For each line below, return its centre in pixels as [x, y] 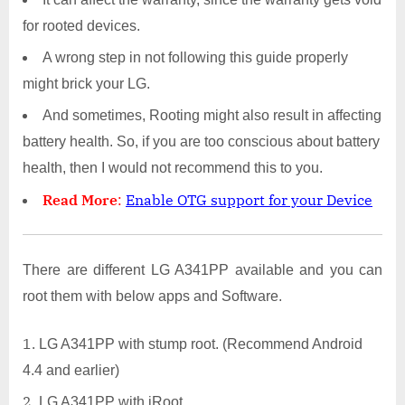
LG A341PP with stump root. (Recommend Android [201, 344]
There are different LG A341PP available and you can [202, 269]
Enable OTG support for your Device [249, 199]
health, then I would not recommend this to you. [173, 168]
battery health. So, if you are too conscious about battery [201, 142]
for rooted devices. [81, 25]
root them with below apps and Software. [152, 296]
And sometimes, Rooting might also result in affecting [212, 116]
